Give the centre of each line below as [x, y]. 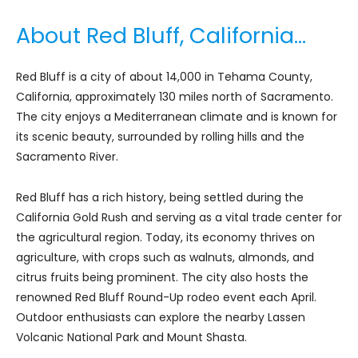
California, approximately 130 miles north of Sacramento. [175, 96]
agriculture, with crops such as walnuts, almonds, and [165, 257]
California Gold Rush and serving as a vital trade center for [179, 217]
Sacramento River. [67, 156]
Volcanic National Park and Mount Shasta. [131, 337]
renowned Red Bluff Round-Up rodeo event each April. [166, 297]
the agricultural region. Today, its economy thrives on [165, 237]
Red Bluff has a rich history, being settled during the [160, 197]
